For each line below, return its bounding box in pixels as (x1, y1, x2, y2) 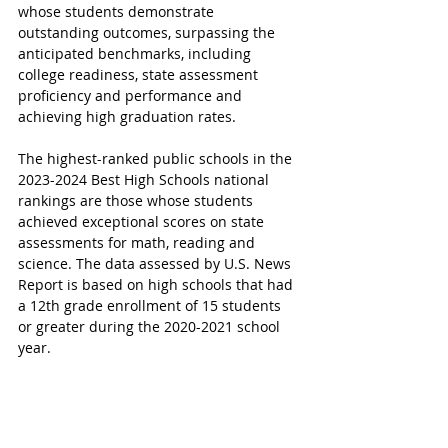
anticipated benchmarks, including (18, 44, 255, 64)
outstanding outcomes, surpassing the (18, 23, 279, 43)
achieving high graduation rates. (18, 107, 240, 127)
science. (18, 254, 76, 274)
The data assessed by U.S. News (76, 254, 295, 274)
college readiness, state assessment (18, 65, 262, 85)
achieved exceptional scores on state (18, 212, 268, 232)
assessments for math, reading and (18, 233, 259, 253)
